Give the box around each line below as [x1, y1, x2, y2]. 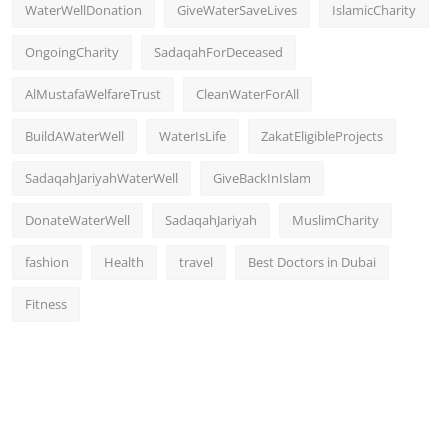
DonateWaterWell [25, 210, 130, 229]
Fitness [25, 294, 67, 313]
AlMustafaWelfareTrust [25, 84, 161, 103]
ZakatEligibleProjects [261, 126, 383, 145]
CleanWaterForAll [196, 84, 299, 103]
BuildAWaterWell [25, 126, 124, 145]
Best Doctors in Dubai [248, 252, 376, 271]
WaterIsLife [159, 126, 226, 145]
